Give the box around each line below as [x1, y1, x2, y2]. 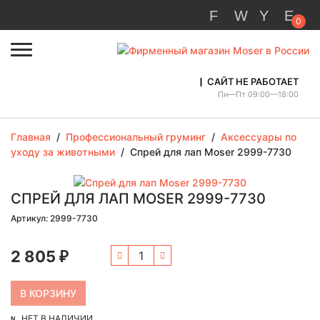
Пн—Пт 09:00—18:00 [218, 89, 299, 100]
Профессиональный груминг [66, 130, 206, 143]
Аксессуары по [221, 130, 296, 143]
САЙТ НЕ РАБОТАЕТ [207, 75, 299, 87]
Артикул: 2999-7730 [11, 212, 98, 224]
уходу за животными [11, 145, 115, 158]
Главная [11, 130, 51, 143]
